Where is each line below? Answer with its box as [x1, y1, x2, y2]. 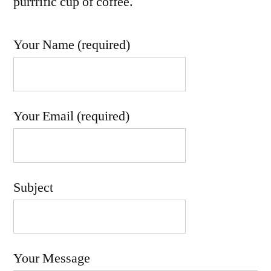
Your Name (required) [13, 36, 130, 54]
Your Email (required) [13, 107, 129, 125]
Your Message [13, 250, 90, 267]
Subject [13, 178, 53, 196]
